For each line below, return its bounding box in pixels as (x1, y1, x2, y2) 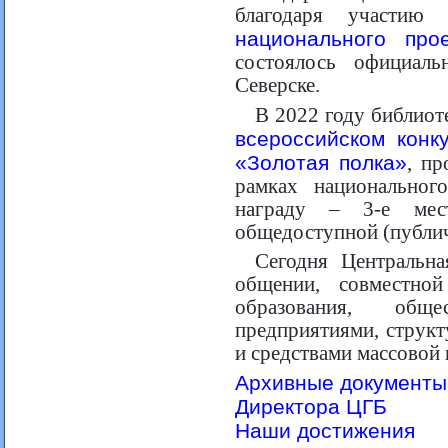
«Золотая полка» (235, 151, 408, 174)
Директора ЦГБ (235, 395, 387, 418)
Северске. (235, 74, 320, 96)
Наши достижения (235, 419, 415, 442)
